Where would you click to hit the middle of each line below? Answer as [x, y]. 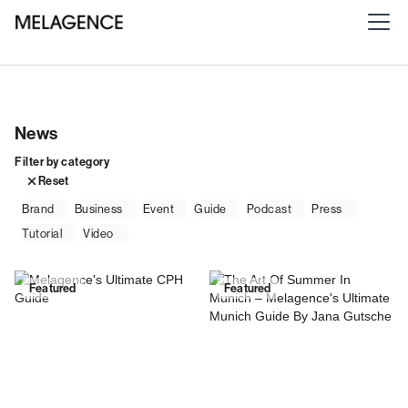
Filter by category [62, 162]
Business [98, 209]
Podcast [269, 209]
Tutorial [42, 234]
